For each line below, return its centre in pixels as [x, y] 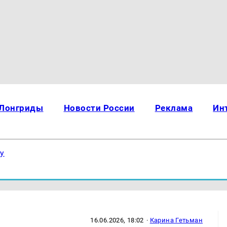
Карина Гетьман [176, 220]
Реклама [174, 108]
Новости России [99, 108]
